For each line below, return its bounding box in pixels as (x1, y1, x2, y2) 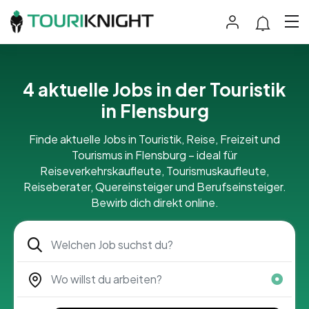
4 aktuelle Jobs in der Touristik (23, 77, 286, 101)
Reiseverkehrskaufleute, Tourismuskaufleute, (40, 163, 269, 178)
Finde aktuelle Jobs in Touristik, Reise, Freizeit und (29, 131, 280, 146)
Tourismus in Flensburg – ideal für (72, 147, 237, 162)
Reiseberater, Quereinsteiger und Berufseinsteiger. (23, 179, 286, 194)
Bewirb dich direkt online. (90, 195, 219, 210)
